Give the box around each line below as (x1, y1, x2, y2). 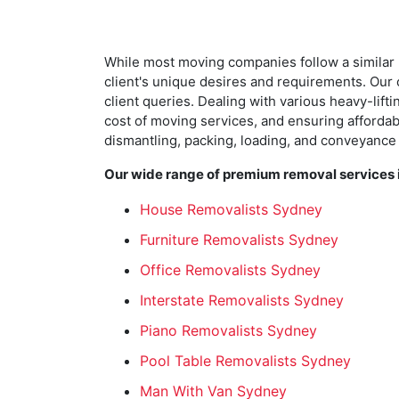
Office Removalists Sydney (140, 261, 321, 279)
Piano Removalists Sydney (140, 322, 317, 339)
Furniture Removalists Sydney (140, 231, 338, 248)
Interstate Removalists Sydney (140, 291, 344, 309)
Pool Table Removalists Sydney (140, 352, 351, 370)
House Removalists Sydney (140, 200, 322, 218)
